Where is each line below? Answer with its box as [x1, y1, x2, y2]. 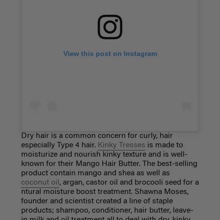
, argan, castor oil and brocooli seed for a [59, 179, 199, 187]
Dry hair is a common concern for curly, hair [21, 132, 173, 140]
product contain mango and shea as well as [21, 169, 170, 178]
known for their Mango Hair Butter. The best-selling [21, 160, 197, 168]
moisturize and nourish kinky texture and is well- [21, 151, 188, 159]
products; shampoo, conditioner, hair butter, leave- [21, 207, 193, 215]
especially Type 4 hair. [21, 141, 98, 150]
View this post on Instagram [63, 49, 157, 57]
